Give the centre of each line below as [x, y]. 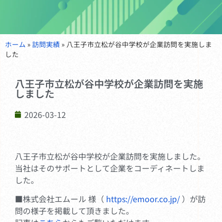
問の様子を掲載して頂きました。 [74, 211]
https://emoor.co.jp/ [143, 199]
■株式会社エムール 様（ [60, 199]
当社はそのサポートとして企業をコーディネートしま [110, 168]
